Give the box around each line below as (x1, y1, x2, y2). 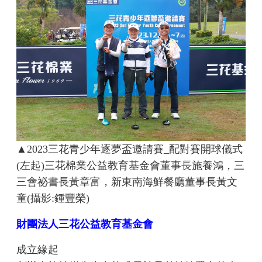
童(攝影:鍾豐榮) (16, 192, 90, 205)
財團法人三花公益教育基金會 (16, 218, 154, 230)
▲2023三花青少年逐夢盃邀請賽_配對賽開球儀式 (16, 143, 243, 156)
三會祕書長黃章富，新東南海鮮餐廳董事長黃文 (16, 176, 238, 188)
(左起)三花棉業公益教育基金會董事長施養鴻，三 (16, 160, 245, 172)
